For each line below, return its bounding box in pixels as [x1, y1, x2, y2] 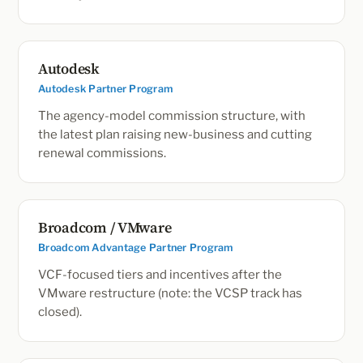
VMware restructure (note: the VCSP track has [38, 286, 302, 301]
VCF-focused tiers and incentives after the [38, 267, 282, 282]
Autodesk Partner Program [38, 83, 173, 95]
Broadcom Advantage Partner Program [38, 241, 233, 254]
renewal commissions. [38, 146, 166, 160]
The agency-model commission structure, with [38, 109, 305, 123]
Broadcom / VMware [38, 217, 172, 237]
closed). [38, 305, 82, 319]
